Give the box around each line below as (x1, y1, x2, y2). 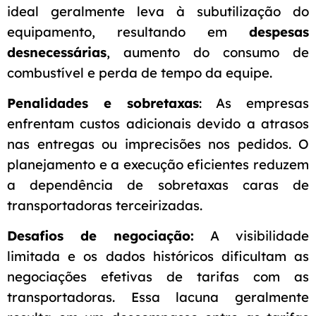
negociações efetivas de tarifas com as (7, 267, 309, 285)
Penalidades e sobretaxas (7, 94, 199, 111)
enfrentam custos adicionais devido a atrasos (7, 114, 309, 132)
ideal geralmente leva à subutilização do (7, 2, 309, 20)
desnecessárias (7, 43, 107, 61)
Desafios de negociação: (7, 226, 194, 244)
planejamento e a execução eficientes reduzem (7, 155, 309, 173)
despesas (249, 23, 309, 40)
